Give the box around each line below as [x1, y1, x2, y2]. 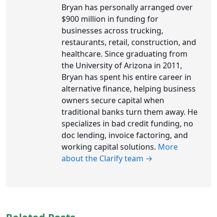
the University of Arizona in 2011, [62, 60, 182, 71]
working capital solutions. [62, 141, 158, 153]
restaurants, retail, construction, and [62, 37, 196, 48]
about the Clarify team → [62, 153, 153, 164]
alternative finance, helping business [62, 83, 196, 94]
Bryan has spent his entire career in [62, 72, 191, 83]
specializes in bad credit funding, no [62, 118, 193, 129]
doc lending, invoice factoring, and [62, 130, 188, 141]
